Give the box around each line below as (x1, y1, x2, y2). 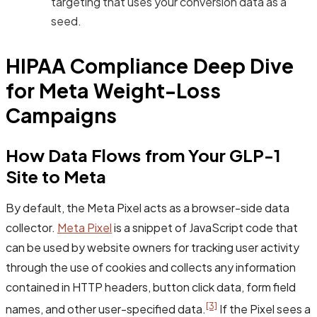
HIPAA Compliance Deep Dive (6, 53, 294, 79)
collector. (6, 220, 57, 236)
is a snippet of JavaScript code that (112, 220, 298, 236)
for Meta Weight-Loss (6, 78, 221, 103)
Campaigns (6, 103, 117, 128)
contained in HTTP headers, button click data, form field (6, 279, 296, 295)
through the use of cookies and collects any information (6, 260, 296, 275)
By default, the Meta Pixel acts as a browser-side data (6, 200, 289, 216)
